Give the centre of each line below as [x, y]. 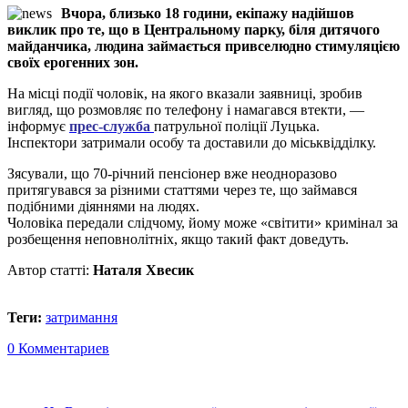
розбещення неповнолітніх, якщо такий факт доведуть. [178, 239]
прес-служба [110, 126]
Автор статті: [50, 270]
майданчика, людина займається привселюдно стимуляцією [204, 46]
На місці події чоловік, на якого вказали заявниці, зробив [185, 93]
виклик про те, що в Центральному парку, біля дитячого [194, 29]
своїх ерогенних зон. [73, 62]
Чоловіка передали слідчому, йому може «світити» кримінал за [203, 222]
